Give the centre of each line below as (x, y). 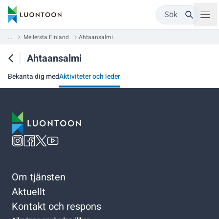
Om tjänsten (39, 177)
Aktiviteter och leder (90, 77)
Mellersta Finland (46, 37)
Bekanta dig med (33, 77)
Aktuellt (29, 192)
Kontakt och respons (56, 206)
